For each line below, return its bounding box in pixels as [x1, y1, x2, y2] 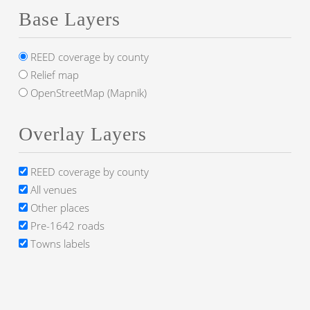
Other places [28, 201, 89, 215]
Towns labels [28, 237, 90, 250]
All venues [28, 183, 77, 197]
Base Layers [19, 8, 120, 30]
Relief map [28, 68, 79, 82]
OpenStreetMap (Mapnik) [28, 86, 147, 100]
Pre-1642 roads [28, 219, 104, 232]
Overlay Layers [19, 123, 147, 145]
